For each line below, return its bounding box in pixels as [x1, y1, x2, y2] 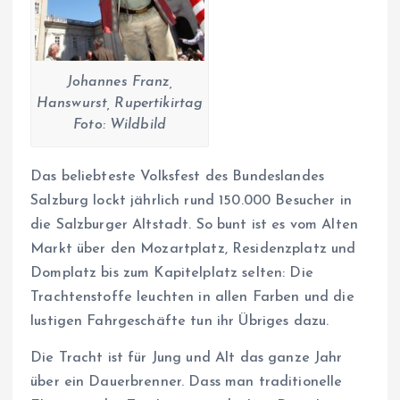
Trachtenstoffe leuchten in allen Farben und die [30, 290, 354, 304]
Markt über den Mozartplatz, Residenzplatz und [30, 242, 356, 256]
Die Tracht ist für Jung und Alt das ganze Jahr [30, 351, 343, 366]
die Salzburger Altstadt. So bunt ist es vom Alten [30, 218, 358, 232]
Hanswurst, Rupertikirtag [36, 96, 204, 111]
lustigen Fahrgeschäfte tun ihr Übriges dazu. [30, 314, 329, 329]
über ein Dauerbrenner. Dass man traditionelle [30, 375, 343, 390]
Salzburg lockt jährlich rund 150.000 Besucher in [30, 194, 352, 208]
